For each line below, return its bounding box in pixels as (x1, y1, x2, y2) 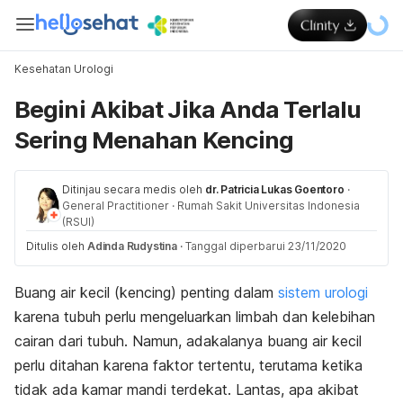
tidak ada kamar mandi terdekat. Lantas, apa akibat (14, 381, 359, 399)
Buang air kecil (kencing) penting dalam (14, 283, 278, 301)
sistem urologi (278, 283, 368, 301)
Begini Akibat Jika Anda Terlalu (14, 95, 362, 123)
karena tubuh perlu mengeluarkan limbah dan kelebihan (14, 308, 375, 326)
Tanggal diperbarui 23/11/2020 (184, 239, 346, 253)
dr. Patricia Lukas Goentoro (205, 183, 345, 196)
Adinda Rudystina (87, 239, 177, 253)
